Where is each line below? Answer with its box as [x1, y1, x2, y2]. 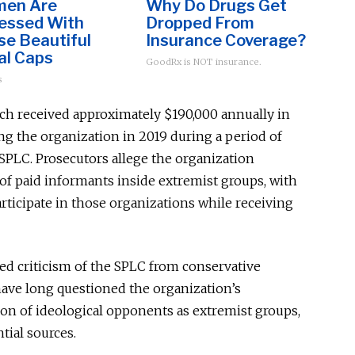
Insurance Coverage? [146, 31, 306, 50]
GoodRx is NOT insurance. [146, 56, 261, 67]
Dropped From [146, 13, 254, 32]
